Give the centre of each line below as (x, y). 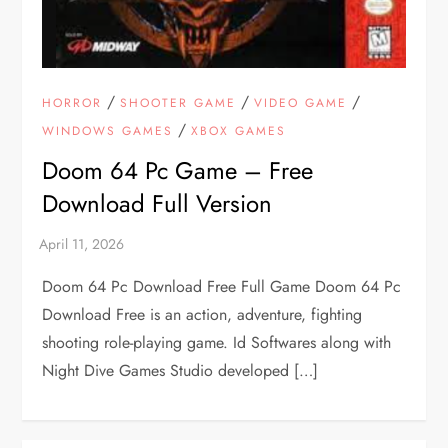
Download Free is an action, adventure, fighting (202, 315)
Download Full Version (157, 204)
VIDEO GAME (301, 103)
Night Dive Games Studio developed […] (180, 371)
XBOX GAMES (239, 131)
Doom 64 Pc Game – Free (178, 171)
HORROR (72, 103)
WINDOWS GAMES (108, 131)
